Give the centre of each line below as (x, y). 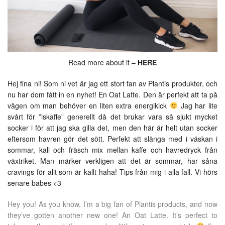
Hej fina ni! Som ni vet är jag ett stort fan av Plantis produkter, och (113, 83)
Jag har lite (198, 105)
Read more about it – (103, 62)
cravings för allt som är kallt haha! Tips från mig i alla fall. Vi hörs (113, 172)
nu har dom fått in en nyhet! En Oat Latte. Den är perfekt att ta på (113, 94)
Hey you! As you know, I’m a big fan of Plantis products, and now (113, 204)
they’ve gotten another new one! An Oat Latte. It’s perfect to (113, 215)
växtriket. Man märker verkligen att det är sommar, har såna (113, 160)
